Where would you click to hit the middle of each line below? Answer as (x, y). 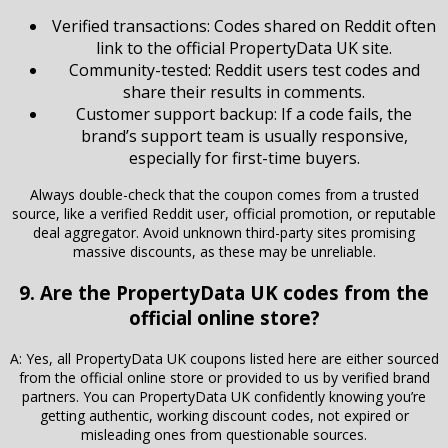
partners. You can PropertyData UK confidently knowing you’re (224, 396)
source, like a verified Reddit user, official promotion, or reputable (224, 214)
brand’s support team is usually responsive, (244, 136)
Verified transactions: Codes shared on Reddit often (244, 26)
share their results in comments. (244, 92)
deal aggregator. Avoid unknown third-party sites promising (224, 233)
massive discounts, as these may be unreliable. (224, 252)
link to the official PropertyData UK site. (244, 48)
